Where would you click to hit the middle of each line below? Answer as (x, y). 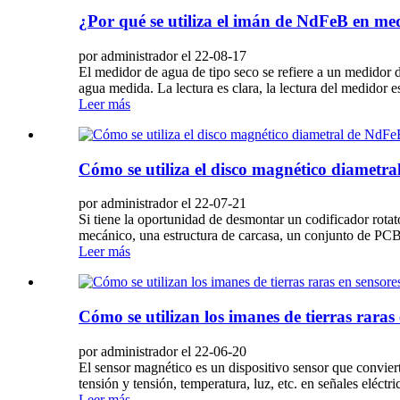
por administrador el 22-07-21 (162, 204)
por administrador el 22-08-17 (162, 55)
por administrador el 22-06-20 (162, 351)
